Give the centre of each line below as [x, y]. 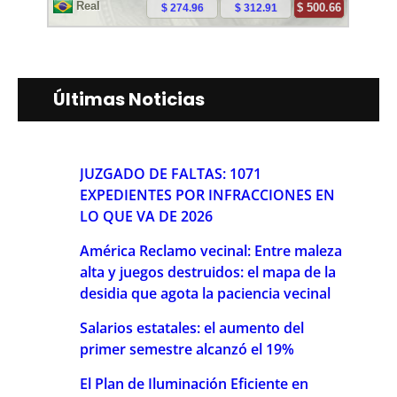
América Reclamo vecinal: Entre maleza [211, 250]
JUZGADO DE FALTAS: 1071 [171, 173]
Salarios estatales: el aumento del [192, 327]
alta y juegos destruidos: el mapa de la [208, 272]
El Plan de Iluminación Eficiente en [194, 383]
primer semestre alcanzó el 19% [187, 349]
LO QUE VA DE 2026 [146, 216]
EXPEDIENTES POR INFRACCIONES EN [207, 195]
